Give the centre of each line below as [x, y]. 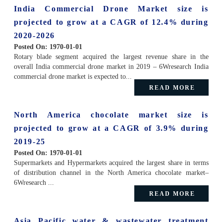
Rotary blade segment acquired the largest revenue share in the [111, 56]
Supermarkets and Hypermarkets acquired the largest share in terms [111, 163]
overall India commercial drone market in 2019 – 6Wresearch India [111, 66]
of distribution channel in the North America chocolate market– [111, 172]
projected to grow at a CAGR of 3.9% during [111, 128]
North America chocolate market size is [111, 114]
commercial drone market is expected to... [73, 76]
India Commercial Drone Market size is [111, 8]
